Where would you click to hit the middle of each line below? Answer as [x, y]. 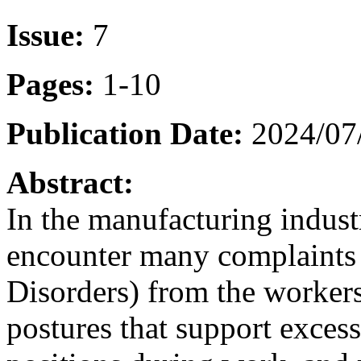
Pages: [50, 84]
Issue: [46, 35]
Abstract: [70, 182]
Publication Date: [125, 133]
